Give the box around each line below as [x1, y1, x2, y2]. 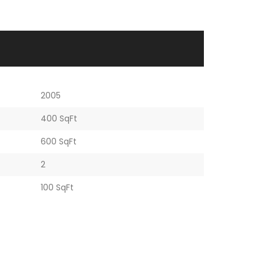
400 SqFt [40, 113, 77, 124]
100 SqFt [40, 181, 74, 193]
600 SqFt [40, 136, 77, 147]
